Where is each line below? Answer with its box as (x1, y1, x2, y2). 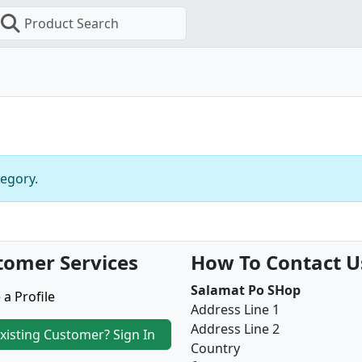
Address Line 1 (191, 301, 280, 318)
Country (191, 339, 240, 357)
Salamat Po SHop (191, 281, 301, 299)
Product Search (24, 15, 119, 32)
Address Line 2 (191, 320, 280, 338)
